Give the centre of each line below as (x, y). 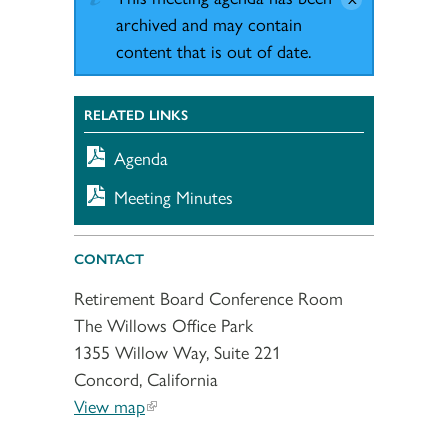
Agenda (141, 157)
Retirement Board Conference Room (208, 297)
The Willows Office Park (163, 324)
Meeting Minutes (173, 196)
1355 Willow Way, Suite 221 (177, 351)
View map (109, 405)
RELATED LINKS (136, 113)
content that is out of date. (213, 50)
